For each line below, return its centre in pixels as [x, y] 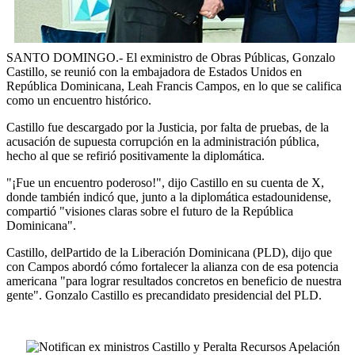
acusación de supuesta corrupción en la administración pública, [163, 141]
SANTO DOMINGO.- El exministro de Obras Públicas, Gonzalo [171, 57]
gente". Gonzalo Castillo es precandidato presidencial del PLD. [164, 295]
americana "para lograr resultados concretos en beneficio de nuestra [174, 281]
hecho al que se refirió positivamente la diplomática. [136, 155]
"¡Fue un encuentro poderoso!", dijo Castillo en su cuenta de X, [165, 182]
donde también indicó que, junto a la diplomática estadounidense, [169, 197]
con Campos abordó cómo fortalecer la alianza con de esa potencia [172, 266]
